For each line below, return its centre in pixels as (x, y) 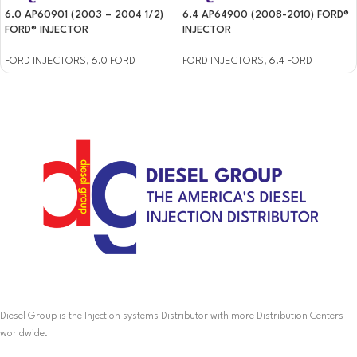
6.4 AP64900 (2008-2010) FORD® (266, 15)
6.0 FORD (114, 61)
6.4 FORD (291, 61)
